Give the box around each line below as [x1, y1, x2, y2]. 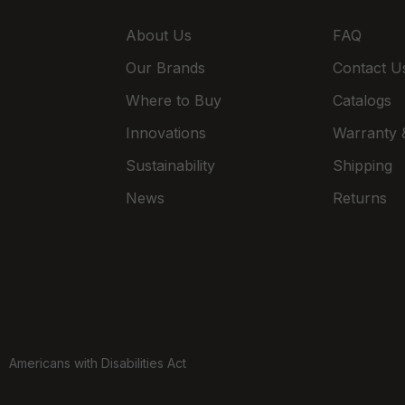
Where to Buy [125, 90, 221, 109]
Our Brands [125, 58, 205, 77]
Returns [332, 188, 387, 207]
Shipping [332, 155, 392, 174]
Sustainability [125, 155, 215, 174]
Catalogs [332, 90, 391, 109]
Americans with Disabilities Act [9, 354, 186, 371]
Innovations [125, 123, 206, 142]
